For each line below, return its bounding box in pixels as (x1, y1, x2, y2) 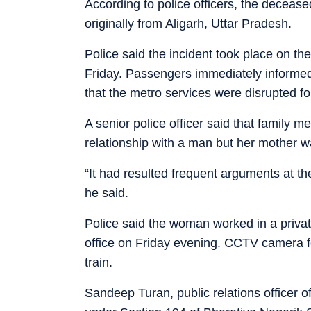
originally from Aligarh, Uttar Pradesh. (85, 16, 292, 31)
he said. (85, 185, 128, 200)
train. (85, 255, 112, 269)
